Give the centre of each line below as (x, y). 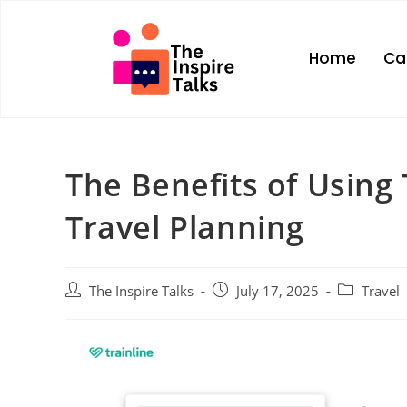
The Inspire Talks (141, 291)
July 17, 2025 (278, 291)
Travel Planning (185, 227)
